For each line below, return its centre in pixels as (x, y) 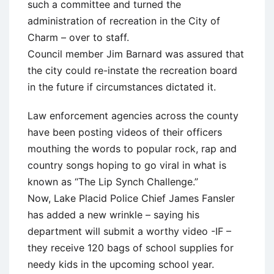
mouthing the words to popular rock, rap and (132, 148)
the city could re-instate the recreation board (132, 70)
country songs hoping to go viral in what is (127, 165)
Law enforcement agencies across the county (133, 115)
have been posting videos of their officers (125, 132)
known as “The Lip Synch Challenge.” (113, 181)
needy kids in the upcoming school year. (121, 264)
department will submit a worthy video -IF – (129, 231)
